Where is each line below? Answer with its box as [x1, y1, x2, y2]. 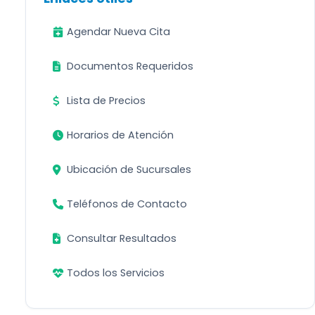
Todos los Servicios [67, 266, 165, 280]
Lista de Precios [67, 94, 146, 108]
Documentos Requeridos [67, 59, 193, 73]
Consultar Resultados [67, 231, 176, 245]
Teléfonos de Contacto [67, 197, 187, 211]
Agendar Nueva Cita [67, 25, 170, 39]
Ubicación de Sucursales [67, 162, 191, 176]
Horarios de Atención [67, 128, 174, 142]
